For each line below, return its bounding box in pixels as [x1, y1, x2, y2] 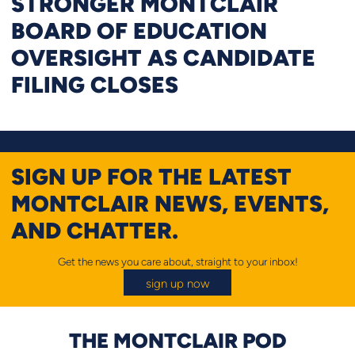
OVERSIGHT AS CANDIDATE [10, 43, 315, 71]
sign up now [146, 277, 209, 291]
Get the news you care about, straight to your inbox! [57, 256, 298, 269]
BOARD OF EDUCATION [10, 16, 267, 44]
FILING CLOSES [10, 70, 178, 97]
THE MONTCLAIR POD [69, 327, 286, 353]
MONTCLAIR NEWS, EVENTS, [10, 189, 329, 217]
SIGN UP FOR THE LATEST [10, 162, 292, 190]
